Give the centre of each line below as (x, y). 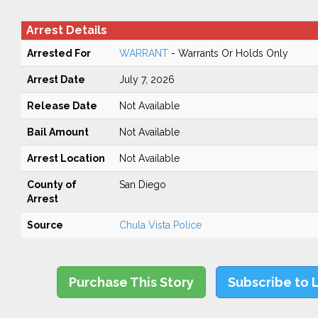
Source (45, 225)
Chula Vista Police (160, 225)
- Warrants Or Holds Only (228, 53)
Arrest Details (66, 30)
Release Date (62, 106)
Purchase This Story (132, 282)
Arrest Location (66, 158)
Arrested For (59, 53)
